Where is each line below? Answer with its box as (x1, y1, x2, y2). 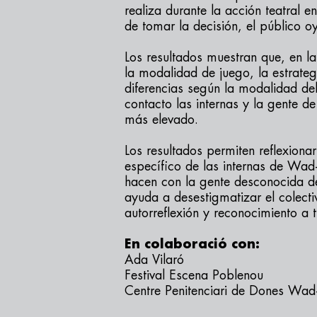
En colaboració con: (125, 238, 260, 250)
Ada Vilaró (125, 253, 184, 266)
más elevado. (125, 113, 198, 126)
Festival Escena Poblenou (125, 269, 263, 282)
